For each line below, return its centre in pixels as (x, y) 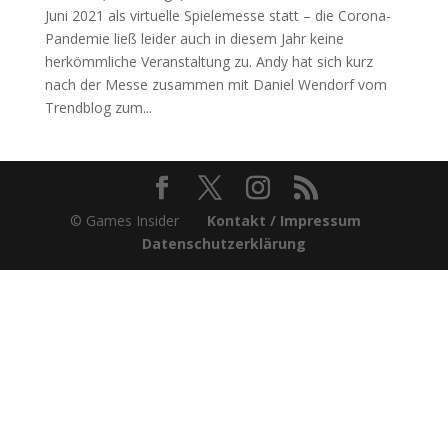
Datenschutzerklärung (223, 243)
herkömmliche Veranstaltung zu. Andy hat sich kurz (208, 61)
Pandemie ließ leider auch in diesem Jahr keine (194, 38)
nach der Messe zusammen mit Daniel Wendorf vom (215, 84)
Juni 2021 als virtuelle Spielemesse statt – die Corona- (217, 15)
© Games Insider (139, 220)
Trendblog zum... (98, 107)
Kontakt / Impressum (284, 220)
